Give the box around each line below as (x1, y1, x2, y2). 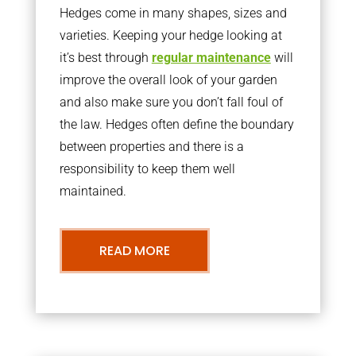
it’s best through (59, 50, 152, 65)
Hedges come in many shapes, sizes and (59, 6, 287, 21)
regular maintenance (151, 50, 271, 65)
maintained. (59, 184, 126, 199)
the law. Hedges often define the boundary (59, 117, 294, 132)
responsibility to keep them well (59, 161, 235, 176)
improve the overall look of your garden (59, 72, 277, 87)
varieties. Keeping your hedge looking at (59, 28, 282, 43)
